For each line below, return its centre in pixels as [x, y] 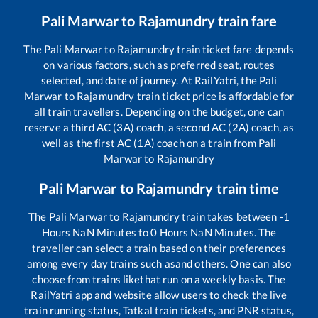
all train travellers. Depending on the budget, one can [159, 111]
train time [246, 188]
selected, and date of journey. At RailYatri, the [150, 80]
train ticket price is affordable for [214, 95]
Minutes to [122, 232]
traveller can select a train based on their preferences [159, 247]
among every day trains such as [101, 263]
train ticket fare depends [235, 49]
